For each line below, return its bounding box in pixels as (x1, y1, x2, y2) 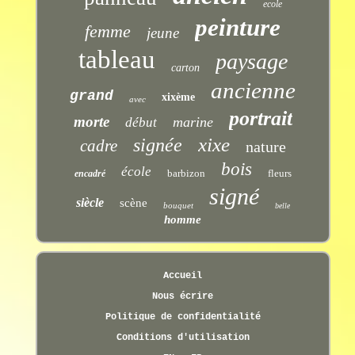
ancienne (211, 78, 296, 104)
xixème (162, 91, 196, 104)
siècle (75, 196, 104, 210)
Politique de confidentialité (105, 311, 261, 323)
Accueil (163, 270, 203, 282)
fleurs (267, 167, 292, 180)
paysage (215, 49, 288, 74)
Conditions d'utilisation (116, 332, 250, 344)
